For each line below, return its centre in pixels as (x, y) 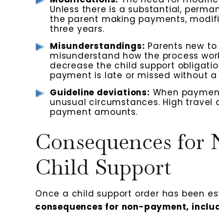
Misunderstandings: (98, 46)
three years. (77, 29)
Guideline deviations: (100, 92)
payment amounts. (94, 112)
